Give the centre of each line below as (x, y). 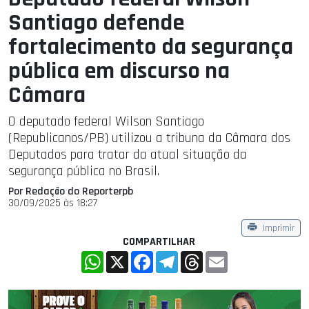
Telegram (199, 256)
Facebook (174, 256)
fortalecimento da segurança (151, 47)
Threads (220, 256)
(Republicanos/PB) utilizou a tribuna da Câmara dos (149, 138)
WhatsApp (127, 256)
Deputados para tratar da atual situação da (128, 155)
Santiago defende (96, 23)
